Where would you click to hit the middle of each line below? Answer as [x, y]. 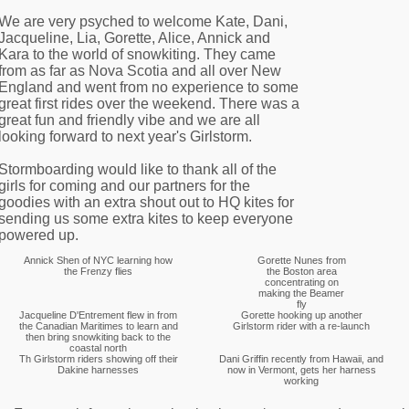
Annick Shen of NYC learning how [98, 260]
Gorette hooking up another [301, 315]
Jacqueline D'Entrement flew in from [98, 315]
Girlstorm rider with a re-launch [301, 326]
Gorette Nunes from [301, 260]
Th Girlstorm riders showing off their [98, 359]
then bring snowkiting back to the [98, 337]
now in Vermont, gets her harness [301, 370]
